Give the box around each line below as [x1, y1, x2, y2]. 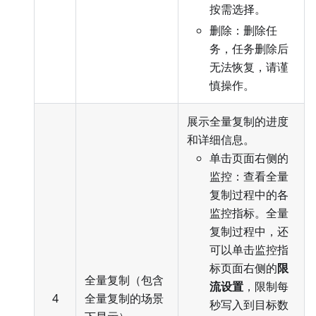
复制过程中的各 [209, 187, 288, 203]
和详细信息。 [187, 132, 255, 148]
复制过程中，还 [209, 224, 288, 240]
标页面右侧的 [209, 260, 277, 276]
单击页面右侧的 [209, 150, 288, 166]
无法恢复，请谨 [209, 59, 288, 75]
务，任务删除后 [209, 41, 288, 57]
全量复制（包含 [85, 272, 164, 288]
